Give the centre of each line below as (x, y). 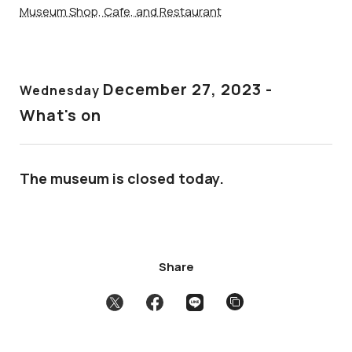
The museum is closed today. (122, 178)
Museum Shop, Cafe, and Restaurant (121, 11)
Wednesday (61, 90)
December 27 (157, 89)
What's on (60, 115)
